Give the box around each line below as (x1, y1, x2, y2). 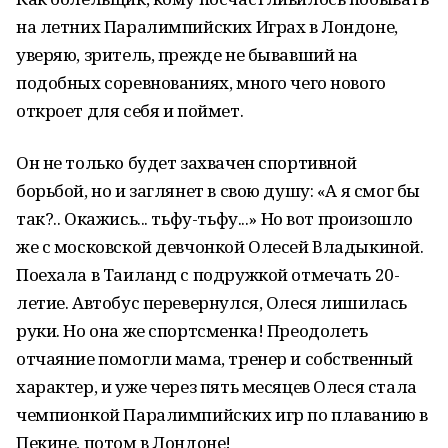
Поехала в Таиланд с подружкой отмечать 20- (16, 263, 400, 286)
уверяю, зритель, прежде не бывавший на (16, 43, 359, 66)
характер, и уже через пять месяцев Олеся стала (16, 375, 417, 398)
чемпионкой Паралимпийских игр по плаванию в (16, 403, 428, 426)
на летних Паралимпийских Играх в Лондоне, (16, 15, 398, 38)
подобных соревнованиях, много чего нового (16, 71, 386, 94)
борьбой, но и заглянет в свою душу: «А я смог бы (16, 179, 420, 202)
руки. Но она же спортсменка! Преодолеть (16, 319, 368, 342)
